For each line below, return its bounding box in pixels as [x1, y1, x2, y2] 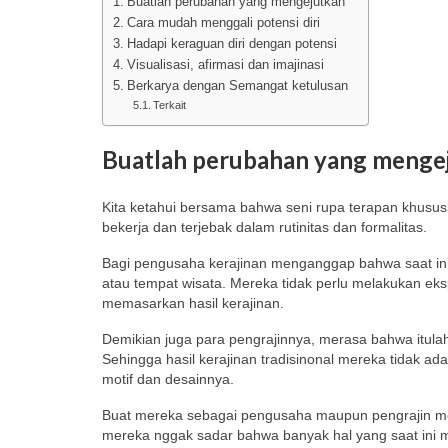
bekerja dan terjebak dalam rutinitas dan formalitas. [102, 218, 427, 235]
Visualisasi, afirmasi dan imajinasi [126, 58, 324, 72]
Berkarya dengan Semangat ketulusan [126, 79, 348, 93]
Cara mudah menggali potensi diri [126, 16, 320, 30]
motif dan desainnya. [102, 370, 234, 387]
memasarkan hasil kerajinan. [102, 294, 284, 311]
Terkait [153, 99, 187, 111]
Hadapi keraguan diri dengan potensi [126, 37, 337, 51]
